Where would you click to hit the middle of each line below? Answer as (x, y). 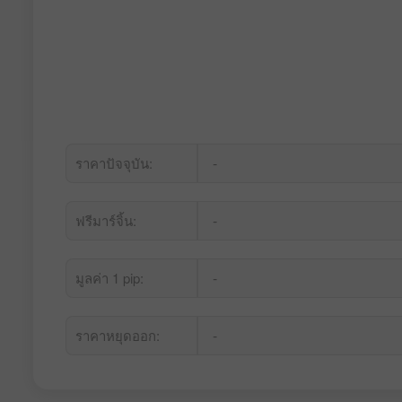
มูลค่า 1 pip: (109, 278)
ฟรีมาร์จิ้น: (105, 220)
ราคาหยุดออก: (117, 335)
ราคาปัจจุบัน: (114, 163)
